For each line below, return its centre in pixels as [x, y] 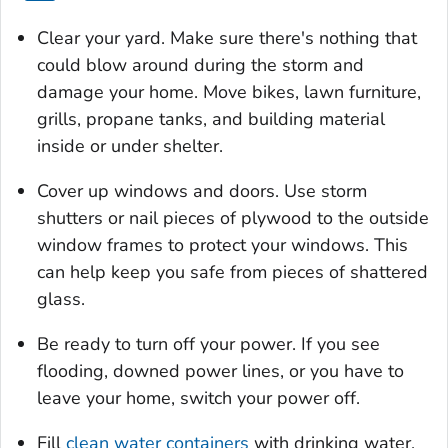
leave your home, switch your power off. [198, 397]
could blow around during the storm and [200, 64]
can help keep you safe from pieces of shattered [232, 271]
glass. [61, 298]
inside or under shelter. [130, 145]
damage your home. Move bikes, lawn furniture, [229, 91]
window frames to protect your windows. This [222, 244]
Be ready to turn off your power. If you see [208, 343]
